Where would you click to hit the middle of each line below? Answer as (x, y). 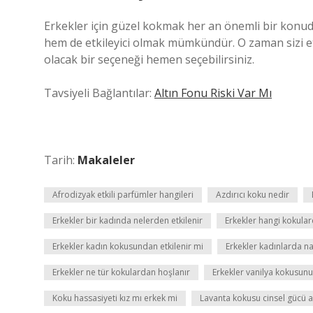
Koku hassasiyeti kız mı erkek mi (115, 298)
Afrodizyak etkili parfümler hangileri (123, 195)
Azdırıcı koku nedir (253, 195)
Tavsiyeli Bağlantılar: (99, 93)
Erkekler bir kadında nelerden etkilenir (128, 220)
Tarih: (61, 160)
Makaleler (106, 160)
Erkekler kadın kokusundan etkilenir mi (128, 246)
